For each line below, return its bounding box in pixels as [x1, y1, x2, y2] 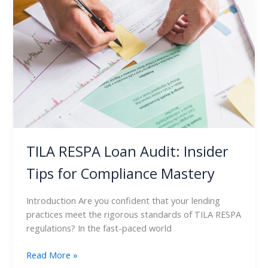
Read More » [26, 248, 78, 261]
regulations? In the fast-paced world [26, 222, 172, 234]
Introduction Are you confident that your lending [26, 194, 221, 206]
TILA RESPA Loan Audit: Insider [26, 142, 229, 162]
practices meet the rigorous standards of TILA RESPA [26, 208, 242, 220]
